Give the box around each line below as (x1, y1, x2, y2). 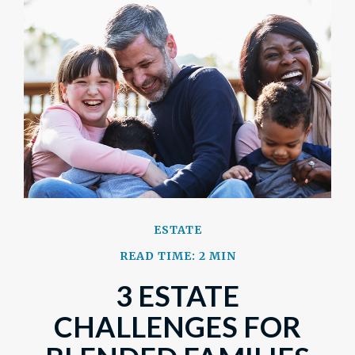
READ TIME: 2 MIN (119, 249, 236, 263)
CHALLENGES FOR (54, 309, 301, 344)
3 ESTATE (116, 278, 239, 313)
